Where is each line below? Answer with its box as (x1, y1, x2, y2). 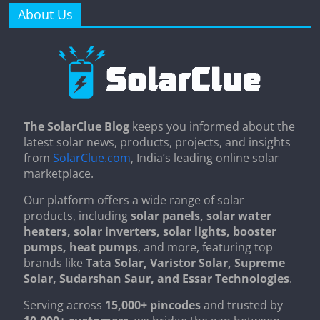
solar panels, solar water (131, 208, 272, 224)
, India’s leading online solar (131, 150, 280, 166)
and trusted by (201, 297, 284, 314)
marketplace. (24, 166, 94, 182)
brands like (24, 255, 86, 271)
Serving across (24, 297, 106, 314)
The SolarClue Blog (24, 119, 130, 135)
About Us (18, 5, 74, 23)
